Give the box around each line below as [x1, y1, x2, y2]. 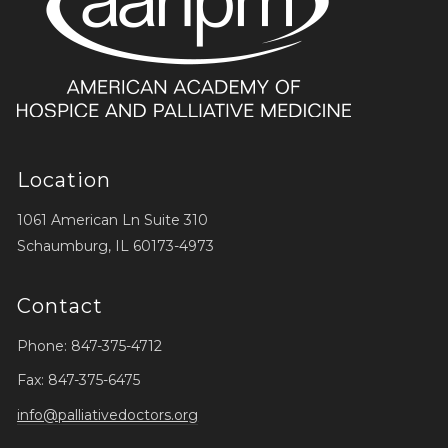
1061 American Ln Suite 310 [17, 210, 209, 229]
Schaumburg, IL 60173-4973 [17, 236, 215, 255]
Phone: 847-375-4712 [17, 336, 163, 355]
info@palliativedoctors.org [17, 405, 199, 424]
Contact [17, 294, 104, 319]
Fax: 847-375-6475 [17, 371, 141, 390]
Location [17, 168, 112, 192]
